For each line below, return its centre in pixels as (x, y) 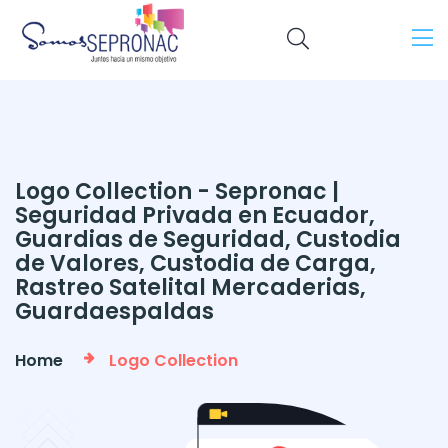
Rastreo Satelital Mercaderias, (190, 287)
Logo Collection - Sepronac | (177, 191)
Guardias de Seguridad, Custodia (208, 239)
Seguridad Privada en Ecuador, (195, 215)
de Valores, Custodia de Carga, (195, 263)
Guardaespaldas (114, 311)
